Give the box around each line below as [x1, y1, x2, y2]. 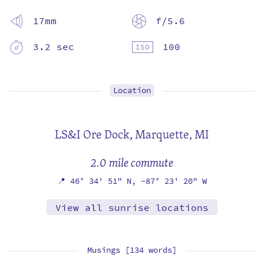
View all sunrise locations [55, 200, 209, 214]
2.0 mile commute [91, 152, 173, 172]
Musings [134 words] [87, 243, 177, 256]
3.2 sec [33, 39, 74, 54]
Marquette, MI [135, 124, 209, 144]
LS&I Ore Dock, [55, 124, 135, 144]
